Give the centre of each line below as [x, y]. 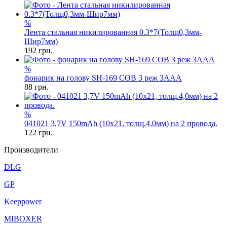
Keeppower [23, 201]
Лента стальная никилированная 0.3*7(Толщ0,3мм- [113, 32]
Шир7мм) [41, 41]
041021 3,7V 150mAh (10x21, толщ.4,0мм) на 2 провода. [121, 123]
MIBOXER [23, 219]
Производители [31, 150]
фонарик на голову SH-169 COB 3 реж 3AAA [103, 78]
